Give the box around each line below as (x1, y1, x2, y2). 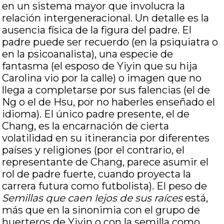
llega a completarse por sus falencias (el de (2, 84, 210, 96)
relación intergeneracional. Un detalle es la (2, 12, 209, 24)
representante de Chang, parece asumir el (2, 156, 209, 168)
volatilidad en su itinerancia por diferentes (2, 132, 210, 144)
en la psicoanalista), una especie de (2, 48, 173, 60)
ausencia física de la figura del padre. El (2, 24, 192, 36)
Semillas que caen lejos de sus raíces (2, 192, 183, 204)
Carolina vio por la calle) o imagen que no (2, 72, 202, 84)
